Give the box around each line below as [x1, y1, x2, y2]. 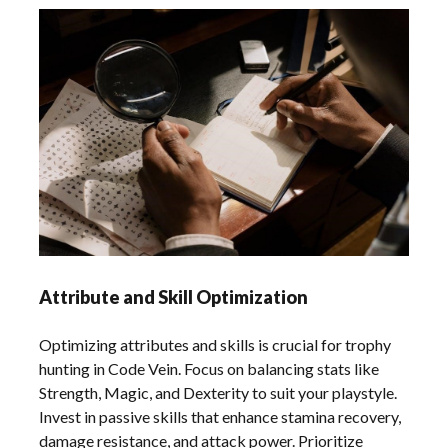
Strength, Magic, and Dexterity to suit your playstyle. [39, 382, 398, 402]
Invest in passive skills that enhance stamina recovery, [39, 406, 402, 426]
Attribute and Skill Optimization [39, 285, 309, 308]
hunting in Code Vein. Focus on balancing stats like [39, 358, 380, 378]
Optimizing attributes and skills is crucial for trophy [39, 334, 392, 354]
